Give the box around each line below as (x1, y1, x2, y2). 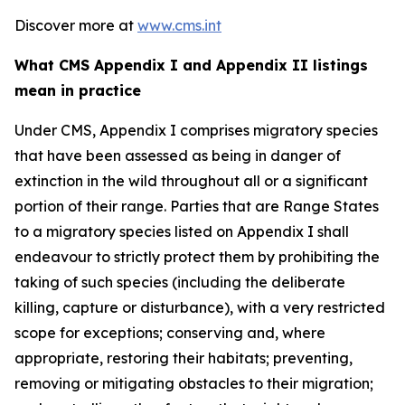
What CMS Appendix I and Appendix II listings (14, 56, 368, 74)
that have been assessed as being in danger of (14, 146, 341, 165)
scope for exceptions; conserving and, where (14, 324, 325, 342)
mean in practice (14, 81, 141, 99)
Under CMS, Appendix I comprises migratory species (14, 121, 378, 139)
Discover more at (14, 16, 137, 34)
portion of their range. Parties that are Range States (14, 197, 379, 215)
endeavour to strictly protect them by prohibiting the (14, 248, 380, 266)
